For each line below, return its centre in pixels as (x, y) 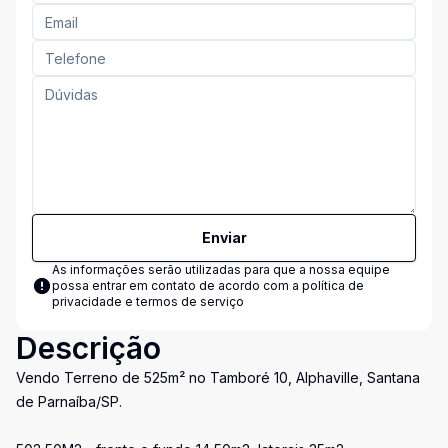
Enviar (224, 237)
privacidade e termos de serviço (148, 301)
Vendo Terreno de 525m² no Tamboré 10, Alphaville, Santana (218, 377)
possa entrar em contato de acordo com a (177, 285)
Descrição (88, 348)
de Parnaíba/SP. (69, 401)
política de (333, 285)
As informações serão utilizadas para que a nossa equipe (221, 269)
